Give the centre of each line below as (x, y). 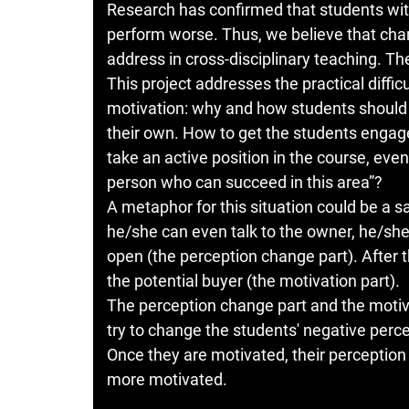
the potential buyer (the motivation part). (253, 281)
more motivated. (167, 380)
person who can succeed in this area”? (245, 183)
